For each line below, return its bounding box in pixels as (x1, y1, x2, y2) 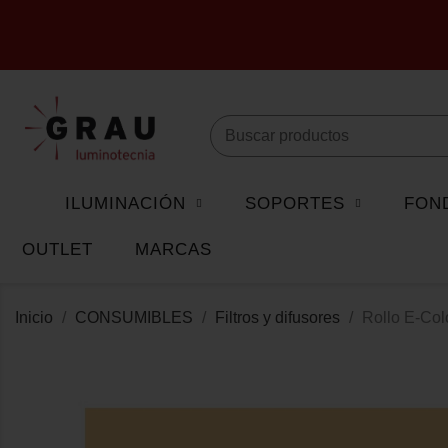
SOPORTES (245, 194, 345, 214)
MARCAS (135, 240, 212, 260)
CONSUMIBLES (75, 309, 193, 327)
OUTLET (22, 240, 93, 260)
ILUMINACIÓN (65, 194, 186, 214)
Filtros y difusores (215, 309, 340, 327)
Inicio (15, 309, 53, 327)
